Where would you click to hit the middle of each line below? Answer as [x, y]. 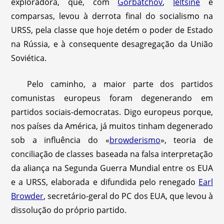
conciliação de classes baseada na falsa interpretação [112, 154]
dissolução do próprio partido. [69, 210]
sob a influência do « [60, 140]
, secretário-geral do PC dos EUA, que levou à [128, 196]
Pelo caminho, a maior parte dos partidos [120, 84]
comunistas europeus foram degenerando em [112, 98]
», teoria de [186, 140]
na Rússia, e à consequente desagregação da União [112, 44]
